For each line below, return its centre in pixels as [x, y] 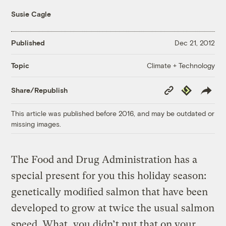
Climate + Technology [181, 65]
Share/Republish [40, 90]
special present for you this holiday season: [109, 176]
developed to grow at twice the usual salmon [113, 208]
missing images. [36, 124]
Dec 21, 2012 [194, 43]
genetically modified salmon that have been [110, 192]
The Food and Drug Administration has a [104, 159]
